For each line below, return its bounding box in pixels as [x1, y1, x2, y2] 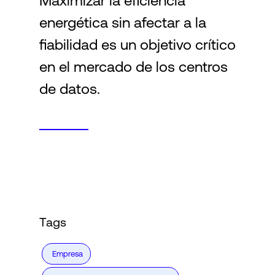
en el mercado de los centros [39, 58, 228, 75]
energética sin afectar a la [39, 14, 206, 31]
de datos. [39, 80, 100, 97]
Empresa [52, 249, 83, 258]
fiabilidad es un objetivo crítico [39, 36, 236, 53]
